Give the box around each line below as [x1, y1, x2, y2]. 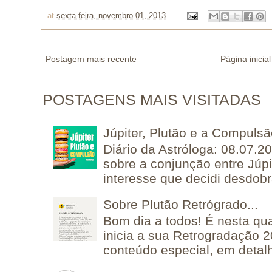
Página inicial [220, 54, 271, 64]
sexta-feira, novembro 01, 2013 [56, 12, 166, 21]
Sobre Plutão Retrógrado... [103, 197, 259, 212]
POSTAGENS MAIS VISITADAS [42, 92, 261, 109]
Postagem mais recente [46, 54, 137, 64]
